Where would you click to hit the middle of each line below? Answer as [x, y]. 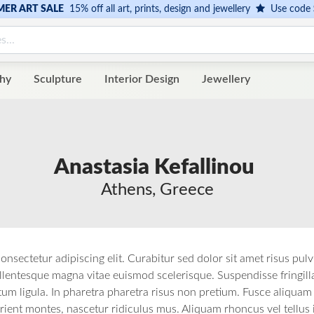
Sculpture [58, 80]
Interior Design [142, 80]
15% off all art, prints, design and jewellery [159, 9]
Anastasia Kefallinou [154, 168]
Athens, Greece [157, 190]
